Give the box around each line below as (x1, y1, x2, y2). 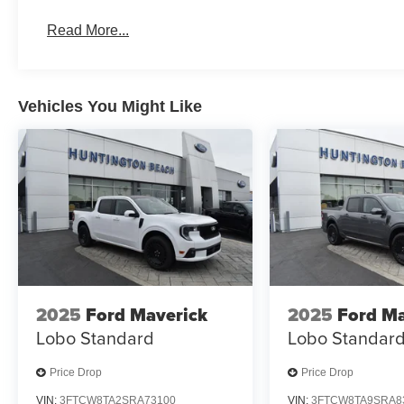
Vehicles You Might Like (18, 97, 202, 116)
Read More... (47, 23, 130, 39)
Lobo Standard (36, 325, 154, 352)
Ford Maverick (86, 301, 207, 329)
